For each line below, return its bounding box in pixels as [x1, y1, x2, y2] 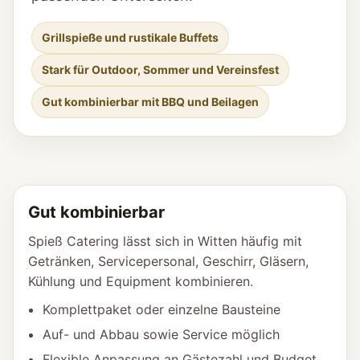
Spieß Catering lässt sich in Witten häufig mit [28, 233, 302, 249]
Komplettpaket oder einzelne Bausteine [43, 301, 280, 317]
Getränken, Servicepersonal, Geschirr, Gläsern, [28, 253, 309, 269]
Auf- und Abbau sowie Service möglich [43, 326, 280, 342]
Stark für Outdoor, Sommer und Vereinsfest [42, 63, 279, 76]
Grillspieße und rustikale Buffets [42, 31, 219, 44]
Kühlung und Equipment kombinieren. [28, 273, 253, 289]
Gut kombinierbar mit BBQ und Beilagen [42, 95, 259, 108]
